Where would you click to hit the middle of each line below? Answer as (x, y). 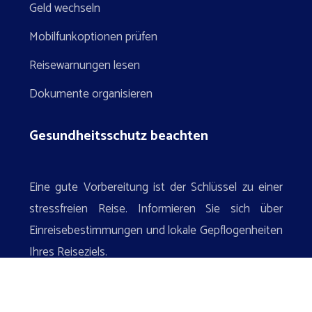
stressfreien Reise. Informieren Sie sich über (156, 209)
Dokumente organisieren (91, 94)
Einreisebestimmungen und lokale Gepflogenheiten (156, 231)
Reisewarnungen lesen (85, 65)
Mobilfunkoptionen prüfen (93, 37)
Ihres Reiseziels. (68, 252)
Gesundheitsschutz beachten (119, 136)
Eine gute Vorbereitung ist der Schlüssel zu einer (156, 187)
